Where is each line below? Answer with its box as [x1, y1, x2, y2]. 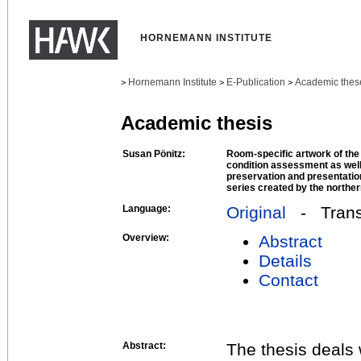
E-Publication [226, 77, 285, 88]
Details [259, 251, 312, 270]
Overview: [122, 231, 169, 243]
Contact [259, 270, 318, 289]
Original [226, 202, 286, 222]
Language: [122, 202, 171, 214]
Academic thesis [121, 112, 272, 135]
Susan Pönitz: [122, 147, 185, 160]
